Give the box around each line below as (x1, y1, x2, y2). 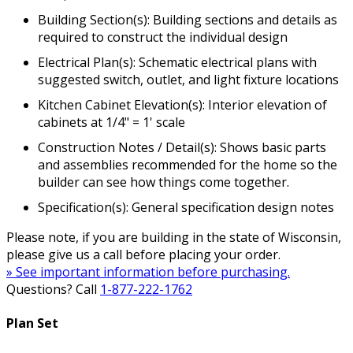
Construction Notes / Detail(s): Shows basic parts (38, 139, 326, 157)
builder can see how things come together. (38, 173, 289, 191)
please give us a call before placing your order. (6, 246, 281, 264)
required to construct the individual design (38, 28, 288, 46)
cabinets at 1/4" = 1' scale (38, 113, 185, 132)
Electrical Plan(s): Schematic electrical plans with (38, 54, 317, 72)
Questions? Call (6, 281, 100, 299)
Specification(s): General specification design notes (38, 199, 334, 217)
